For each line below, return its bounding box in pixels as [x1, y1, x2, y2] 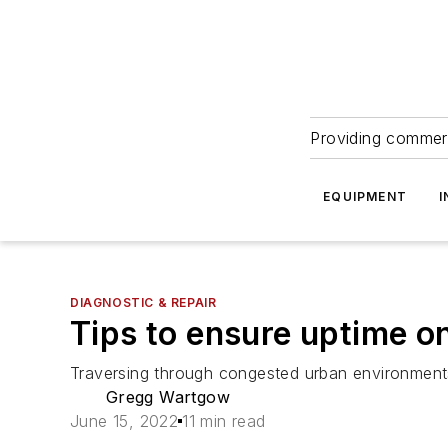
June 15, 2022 [70, 411, 179, 431]
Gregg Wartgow [105, 387, 230, 407]
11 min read [182, 411, 266, 431]
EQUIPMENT [323, 189, 408, 204]
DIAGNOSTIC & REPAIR [70, 295, 217, 310]
